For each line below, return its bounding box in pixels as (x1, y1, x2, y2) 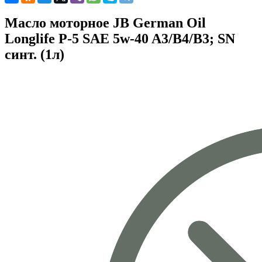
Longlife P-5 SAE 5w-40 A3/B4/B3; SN (5, 31, 235, 47)
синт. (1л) (5, 47, 64, 63)
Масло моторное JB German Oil (5, 15, 206, 31)
